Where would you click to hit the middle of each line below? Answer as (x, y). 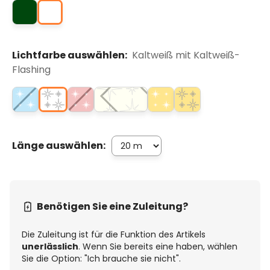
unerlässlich (50, 247)
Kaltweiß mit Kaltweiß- (186, 55)
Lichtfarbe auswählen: (71, 55)
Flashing (31, 70)
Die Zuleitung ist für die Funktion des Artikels (114, 235)
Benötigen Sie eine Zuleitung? (112, 207)
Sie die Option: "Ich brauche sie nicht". (101, 259)
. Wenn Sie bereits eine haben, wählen (158, 247)
